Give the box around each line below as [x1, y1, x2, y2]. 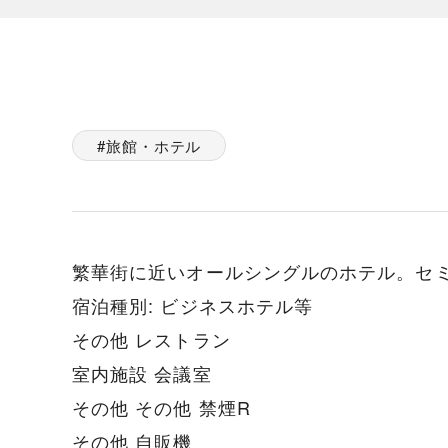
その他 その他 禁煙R [72, 394, 251, 420]
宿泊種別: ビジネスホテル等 [72, 292, 314, 318]
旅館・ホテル [105, 135, 202, 156]
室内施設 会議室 [72, 360, 212, 386]
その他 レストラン [72, 326, 231, 352]
